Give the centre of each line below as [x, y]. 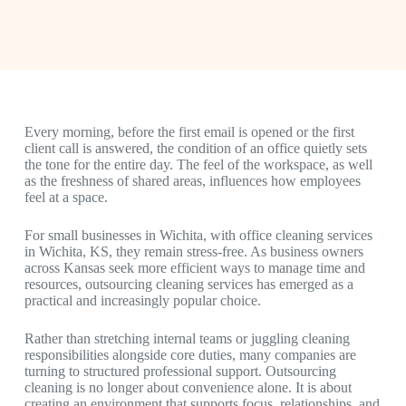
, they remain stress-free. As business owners [236, 251]
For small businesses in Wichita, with [131, 235]
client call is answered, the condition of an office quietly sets [195, 148]
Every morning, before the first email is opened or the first [189, 132]
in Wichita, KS [66, 251]
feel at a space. [68, 197]
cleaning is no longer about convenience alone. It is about [188, 387]
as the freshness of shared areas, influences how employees [192, 181]
